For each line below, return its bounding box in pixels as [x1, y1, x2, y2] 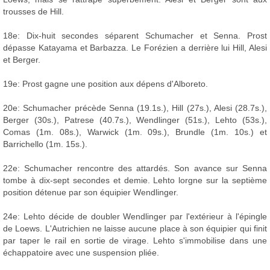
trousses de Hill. [3, 7, 64, 17]
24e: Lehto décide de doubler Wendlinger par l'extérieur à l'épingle [3, 212, 267, 222]
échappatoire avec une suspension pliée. [3, 248, 159, 258]
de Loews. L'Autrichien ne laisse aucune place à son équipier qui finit [3, 224, 267, 234]
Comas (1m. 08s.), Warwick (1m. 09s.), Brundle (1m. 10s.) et [3, 127, 267, 137]
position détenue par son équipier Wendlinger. [3, 187, 178, 198]
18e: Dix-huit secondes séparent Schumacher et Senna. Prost [3, 31, 267, 41]
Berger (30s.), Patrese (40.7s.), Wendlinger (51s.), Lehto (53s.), [3, 115, 267, 125]
